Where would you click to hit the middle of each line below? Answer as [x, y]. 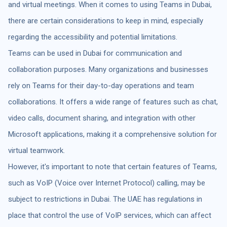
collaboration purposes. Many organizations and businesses [108, 69]
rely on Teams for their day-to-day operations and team [101, 85]
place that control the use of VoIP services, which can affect [110, 215]
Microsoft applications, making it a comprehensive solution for [112, 134]
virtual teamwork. [36, 150]
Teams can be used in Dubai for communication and [95, 53]
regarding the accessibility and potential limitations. [93, 37]
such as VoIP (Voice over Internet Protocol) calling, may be [107, 183]
